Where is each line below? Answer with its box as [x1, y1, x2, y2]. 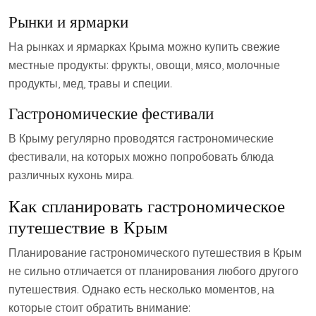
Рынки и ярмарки [8, 11, 128, 32]
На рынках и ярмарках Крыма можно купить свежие [8, 39, 280, 54]
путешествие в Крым [8, 216, 168, 238]
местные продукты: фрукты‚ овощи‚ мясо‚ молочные [8, 58, 280, 72]
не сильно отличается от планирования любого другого [8, 264, 298, 278]
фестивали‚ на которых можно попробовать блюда [8, 150, 274, 164]
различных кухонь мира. [8, 168, 134, 182]
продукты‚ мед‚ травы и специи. [8, 76, 172, 90]
